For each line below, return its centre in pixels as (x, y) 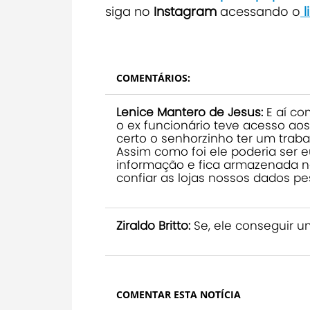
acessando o (260, 11)
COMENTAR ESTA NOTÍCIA (179, 294)
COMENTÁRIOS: (153, 78)
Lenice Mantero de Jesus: (190, 112)
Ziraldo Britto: (153, 226)
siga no (128, 11)
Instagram (185, 11)
